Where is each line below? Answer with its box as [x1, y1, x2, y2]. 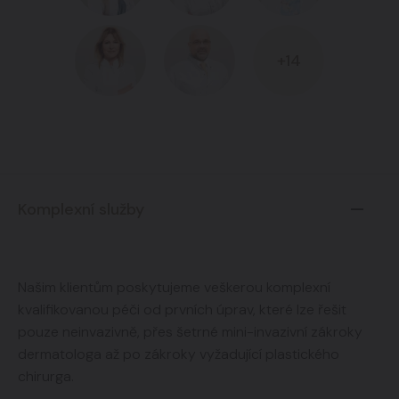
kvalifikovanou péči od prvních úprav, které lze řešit [18, 300, 346, 319]
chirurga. [18, 367, 74, 386]
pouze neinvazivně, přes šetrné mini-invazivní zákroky [18, 322, 362, 341]
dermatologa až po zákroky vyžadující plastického [18, 345, 339, 363]
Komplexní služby [18, 198, 144, 220]
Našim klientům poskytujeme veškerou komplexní [18, 278, 330, 297]
